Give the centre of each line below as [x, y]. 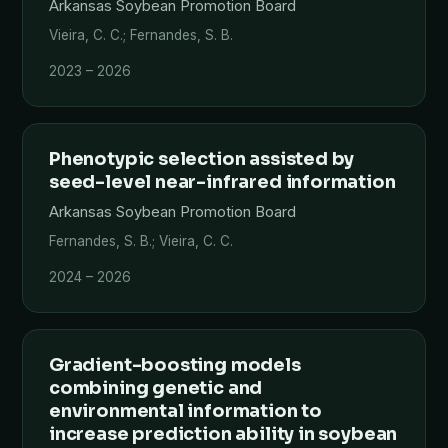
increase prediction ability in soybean [223, 434]
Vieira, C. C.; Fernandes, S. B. [141, 35]
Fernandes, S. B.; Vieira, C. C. [141, 241]
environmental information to [185, 411]
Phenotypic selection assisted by [202, 159]
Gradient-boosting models [175, 365]
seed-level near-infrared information [222, 182]
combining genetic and [156, 388]
